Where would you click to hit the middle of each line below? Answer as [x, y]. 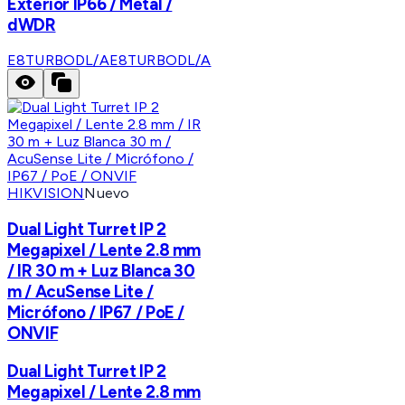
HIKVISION [46, 193]
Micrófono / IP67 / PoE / [96, 312]
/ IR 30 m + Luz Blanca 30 [101, 270]
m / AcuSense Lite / [80, 291]
